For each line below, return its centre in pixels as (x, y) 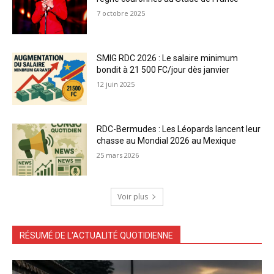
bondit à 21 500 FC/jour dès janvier (163, 70)
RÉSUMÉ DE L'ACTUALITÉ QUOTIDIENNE (96, 236)
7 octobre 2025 (121, 13)
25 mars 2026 (118, 155)
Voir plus (133, 197)
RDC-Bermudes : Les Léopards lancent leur (179, 129)
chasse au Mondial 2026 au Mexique (167, 140)
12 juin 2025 (116, 84)
